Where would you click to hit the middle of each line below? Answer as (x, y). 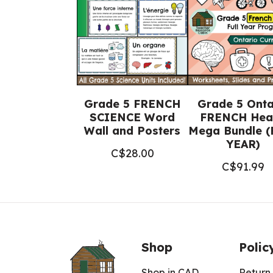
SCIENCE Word (132, 117)
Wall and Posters (132, 131)
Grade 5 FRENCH (132, 104)
